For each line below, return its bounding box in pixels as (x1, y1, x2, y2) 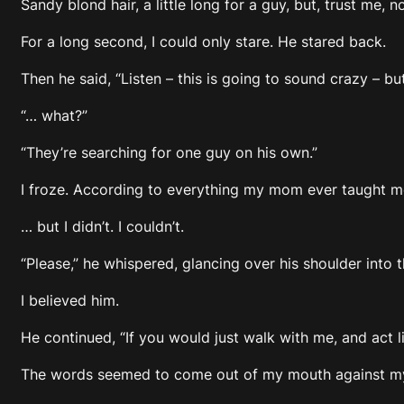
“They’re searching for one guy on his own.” (21, 142, 317, 161)
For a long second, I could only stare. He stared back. (21, 32, 386, 50)
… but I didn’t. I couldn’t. (21, 216, 184, 235)
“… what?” (21, 106, 87, 124)
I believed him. (21, 290, 119, 309)
